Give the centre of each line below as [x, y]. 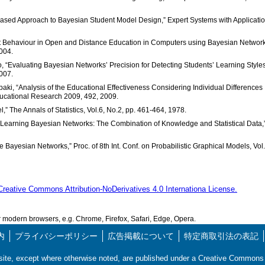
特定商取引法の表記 [221, 236]
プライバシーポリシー [56, 236]
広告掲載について [141, 236]
